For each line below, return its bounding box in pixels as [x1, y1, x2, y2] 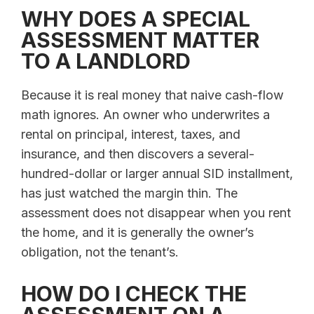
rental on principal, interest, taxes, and [21, 127, 240, 142]
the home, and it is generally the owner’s [21, 225, 254, 240]
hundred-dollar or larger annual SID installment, [21, 166, 293, 182]
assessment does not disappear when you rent [21, 205, 291, 221]
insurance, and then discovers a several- [21, 146, 254, 162]
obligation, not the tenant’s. [21, 245, 179, 260]
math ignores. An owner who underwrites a [21, 107, 270, 123]
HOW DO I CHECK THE [21, 281, 247, 307]
